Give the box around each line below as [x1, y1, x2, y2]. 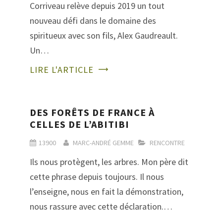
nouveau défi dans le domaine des [30, 15, 156, 27]
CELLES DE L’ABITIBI [30, 118, 129, 131]
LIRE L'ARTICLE [30, 64, 94, 76]
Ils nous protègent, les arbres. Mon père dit [30, 156, 188, 168]
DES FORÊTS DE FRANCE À [30, 106, 155, 119]
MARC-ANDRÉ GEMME [73, 138, 134, 148]
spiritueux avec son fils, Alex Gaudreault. [30, 30, 178, 42]
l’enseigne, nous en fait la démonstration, [30, 186, 183, 198]
